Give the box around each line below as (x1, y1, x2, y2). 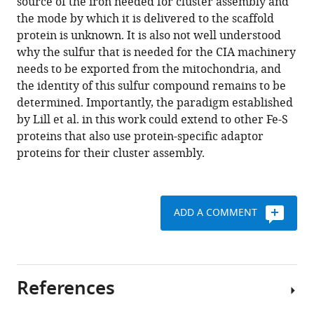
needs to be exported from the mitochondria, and (17, 61, 281, 78)
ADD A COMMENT (174, 205, 257, 220)
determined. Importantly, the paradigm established (17, 95, 293, 111)
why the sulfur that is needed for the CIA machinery (17, 44, 296, 61)
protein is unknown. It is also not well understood (17, 27, 281, 44)
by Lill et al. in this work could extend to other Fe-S (17, 111, 288, 128)
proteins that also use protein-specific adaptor (17, 128, 264, 145)
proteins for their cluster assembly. (17, 145, 205, 162)
